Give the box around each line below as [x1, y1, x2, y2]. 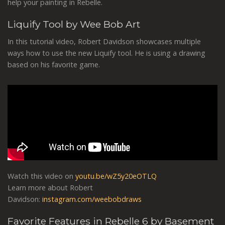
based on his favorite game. [8, 59, 100, 69]
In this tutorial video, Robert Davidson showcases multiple [8, 36, 201, 46]
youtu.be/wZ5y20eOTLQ [75, 171, 157, 181]
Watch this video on [8, 171, 75, 181]
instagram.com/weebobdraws [42, 194, 142, 204]
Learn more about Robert [8, 182, 93, 192]
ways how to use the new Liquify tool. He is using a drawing [8, 48, 205, 58]
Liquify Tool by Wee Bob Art [8, 18, 140, 31]
